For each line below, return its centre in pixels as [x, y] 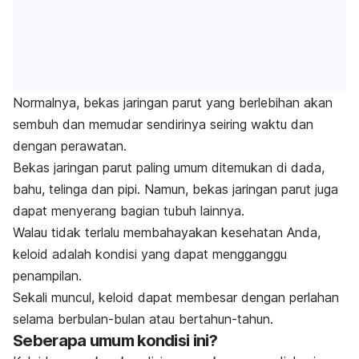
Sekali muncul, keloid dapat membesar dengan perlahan [176, 297]
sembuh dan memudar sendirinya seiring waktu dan [163, 124]
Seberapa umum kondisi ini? [115, 340]
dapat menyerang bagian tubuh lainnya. [129, 210]
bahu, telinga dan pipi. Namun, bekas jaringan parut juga [175, 189]
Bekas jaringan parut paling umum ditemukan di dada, [169, 167]
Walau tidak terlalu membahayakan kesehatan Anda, [167, 232]
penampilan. [49, 275]
